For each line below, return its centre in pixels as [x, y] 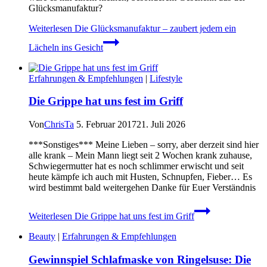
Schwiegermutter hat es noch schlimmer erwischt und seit [136, 166]
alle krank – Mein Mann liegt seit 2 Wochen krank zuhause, [140, 156]
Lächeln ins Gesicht [66, 47]
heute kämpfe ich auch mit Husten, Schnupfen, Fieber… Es [140, 177]
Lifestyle [166, 78]
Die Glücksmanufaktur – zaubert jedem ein [154, 28]
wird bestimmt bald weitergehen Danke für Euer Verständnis [142, 188]
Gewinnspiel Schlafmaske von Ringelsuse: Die [140, 259]
